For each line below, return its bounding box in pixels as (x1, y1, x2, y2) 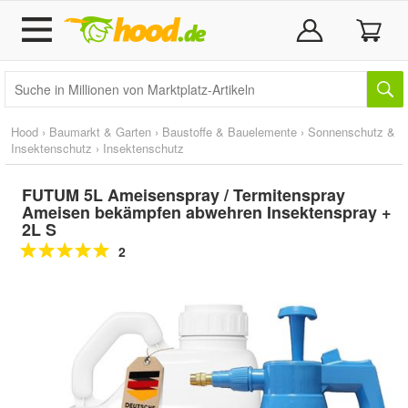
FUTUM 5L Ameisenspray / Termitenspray (22, 183, 345, 207)
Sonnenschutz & (308, 123, 395, 140)
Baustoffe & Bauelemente (162, 123, 297, 140)
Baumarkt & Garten (49, 123, 151, 140)
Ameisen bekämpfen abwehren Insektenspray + (22, 200, 392, 224)
